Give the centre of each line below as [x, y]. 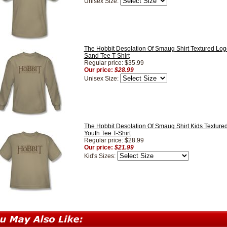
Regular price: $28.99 [114, 141]
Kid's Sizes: [100, 156]
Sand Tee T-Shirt [107, 56]
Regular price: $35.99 [114, 63]
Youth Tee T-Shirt [107, 134]
